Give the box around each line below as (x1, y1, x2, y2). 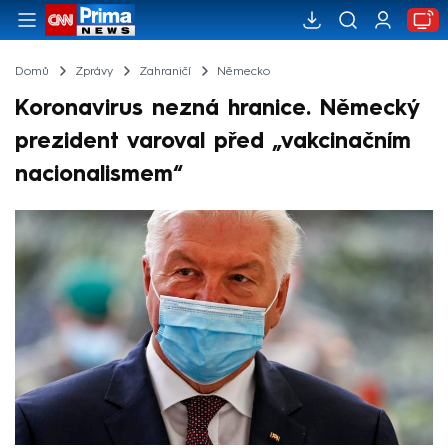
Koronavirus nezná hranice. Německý (15, 97, 419, 120)
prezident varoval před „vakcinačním (15, 130, 411, 153)
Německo (216, 65, 270, 78)
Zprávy (74, 65, 113, 78)
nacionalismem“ (15, 163, 183, 186)
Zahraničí (138, 65, 191, 78)
